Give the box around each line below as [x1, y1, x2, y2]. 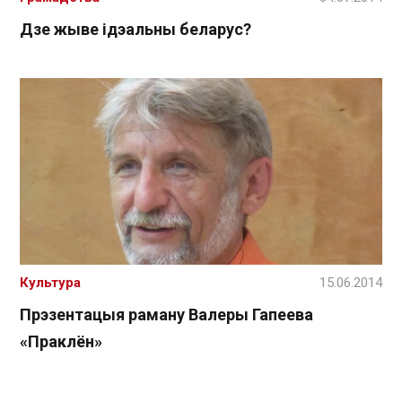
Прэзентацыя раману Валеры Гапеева [20, 304, 313, 324]
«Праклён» [20, 331, 102, 351]
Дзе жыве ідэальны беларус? [20, 19, 251, 39]
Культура [20, 274, 81, 291]
